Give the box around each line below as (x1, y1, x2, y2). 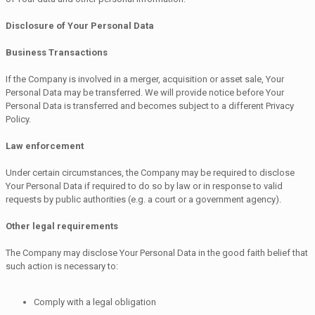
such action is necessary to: (6, 260, 118, 271)
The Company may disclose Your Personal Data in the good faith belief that (6, 247, 308, 258)
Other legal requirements (6, 220, 118, 231)
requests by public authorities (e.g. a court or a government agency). (6, 193, 281, 205)
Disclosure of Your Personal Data (6, 20, 154, 31)
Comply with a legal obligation (34, 296, 156, 307)
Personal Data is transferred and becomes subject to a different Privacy (6, 100, 294, 111)
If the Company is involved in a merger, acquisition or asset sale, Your (6, 73, 284, 84)
